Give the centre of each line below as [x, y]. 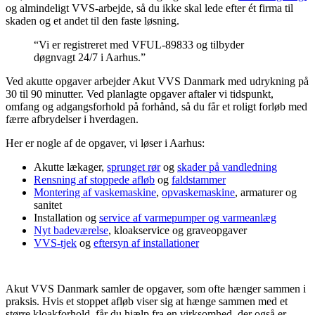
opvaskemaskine [198, 192]
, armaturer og [266, 192]
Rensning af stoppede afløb [94, 179]
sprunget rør [134, 167]
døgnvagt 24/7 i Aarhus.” [90, 57]
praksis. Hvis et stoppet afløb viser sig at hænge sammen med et [147, 301]
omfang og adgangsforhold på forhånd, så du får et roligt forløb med [156, 106]
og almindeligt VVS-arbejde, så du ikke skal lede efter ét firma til [149, 8]
